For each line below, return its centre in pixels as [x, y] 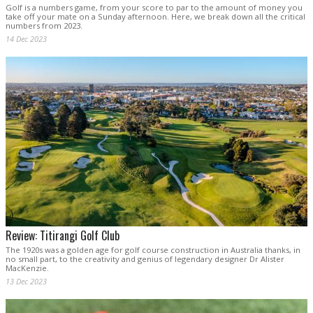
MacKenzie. [27, 268]
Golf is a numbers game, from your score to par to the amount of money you [154, 7]
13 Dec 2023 [26, 282]
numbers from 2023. [44, 25]
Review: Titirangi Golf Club [63, 236]
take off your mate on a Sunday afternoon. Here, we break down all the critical [155, 16]
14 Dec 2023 [26, 38]
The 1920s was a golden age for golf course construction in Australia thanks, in [153, 250]
